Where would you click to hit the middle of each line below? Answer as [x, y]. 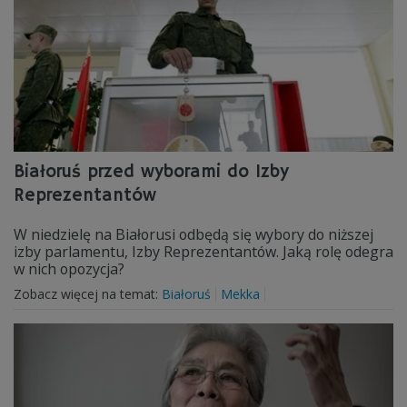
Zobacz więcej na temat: [88, 294]
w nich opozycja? [69, 269]
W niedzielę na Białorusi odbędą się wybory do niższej [194, 234]
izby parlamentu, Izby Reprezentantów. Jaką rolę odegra [203, 252]
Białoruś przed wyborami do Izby [151, 172]
